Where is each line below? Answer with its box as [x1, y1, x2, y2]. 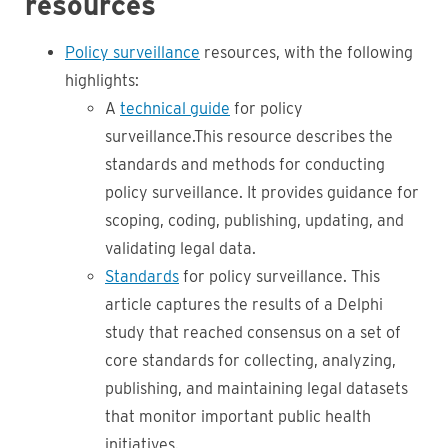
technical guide [120, 99, 230, 118]
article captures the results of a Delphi [105, 295, 383, 314]
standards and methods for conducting [105, 155, 385, 174]
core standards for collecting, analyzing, [105, 351, 396, 370]
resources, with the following [200, 43, 413, 62]
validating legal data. [105, 239, 256, 258]
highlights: [65, 71, 139, 90]
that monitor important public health [105, 407, 371, 426]
